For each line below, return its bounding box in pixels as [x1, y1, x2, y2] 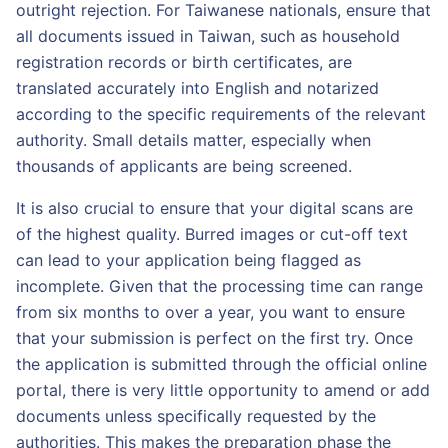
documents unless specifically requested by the [16, 406, 376, 426]
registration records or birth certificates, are [16, 52, 352, 72]
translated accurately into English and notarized [16, 78, 379, 98]
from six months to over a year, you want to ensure [16, 302, 405, 322]
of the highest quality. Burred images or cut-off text [16, 224, 408, 244]
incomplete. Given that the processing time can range [16, 276, 423, 296]
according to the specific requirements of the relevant [16, 104, 426, 124]
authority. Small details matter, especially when [16, 130, 371, 150]
